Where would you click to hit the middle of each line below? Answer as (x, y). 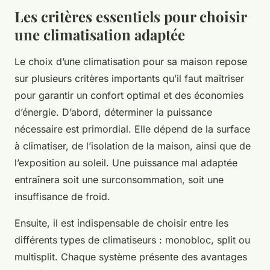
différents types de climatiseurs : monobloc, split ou (132, 240)
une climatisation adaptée (100, 35)
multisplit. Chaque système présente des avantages (131, 257)
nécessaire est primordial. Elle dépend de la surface (132, 129)
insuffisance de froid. (62, 197)
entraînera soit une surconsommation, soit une (119, 180)
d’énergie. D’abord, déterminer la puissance (113, 112)
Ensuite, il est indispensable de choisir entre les (121, 223)
